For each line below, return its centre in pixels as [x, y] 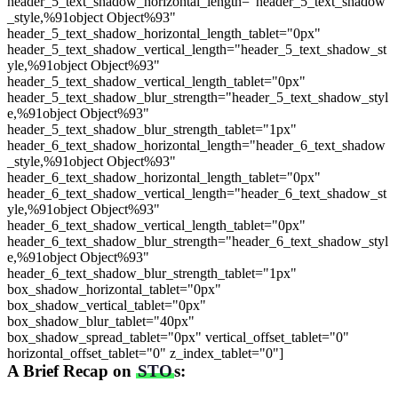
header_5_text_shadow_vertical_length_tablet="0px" [156, 81]
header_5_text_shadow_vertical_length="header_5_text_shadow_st [197, 49]
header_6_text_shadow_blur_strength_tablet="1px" [152, 273]
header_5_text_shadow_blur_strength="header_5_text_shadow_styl [198, 97]
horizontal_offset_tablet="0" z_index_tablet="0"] [145, 353]
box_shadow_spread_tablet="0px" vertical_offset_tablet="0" [178, 337]
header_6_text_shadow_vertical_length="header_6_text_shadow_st [197, 193]
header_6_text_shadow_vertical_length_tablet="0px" [156, 225]
